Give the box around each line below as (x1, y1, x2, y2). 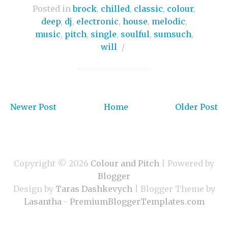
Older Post (175, 102, 218, 112)
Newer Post (10, 102, 56, 112)
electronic (76, 16, 119, 27)
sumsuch (153, 29, 191, 40)
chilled (101, 4, 130, 14)
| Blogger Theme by (132, 184, 215, 194)
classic (134, 4, 163, 14)
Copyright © (14, 158, 69, 169)
